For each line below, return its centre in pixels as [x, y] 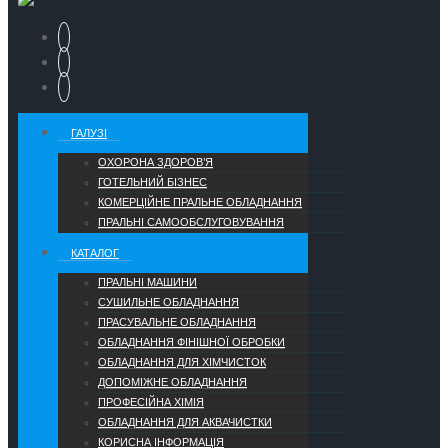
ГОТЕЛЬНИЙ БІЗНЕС [152, 182]
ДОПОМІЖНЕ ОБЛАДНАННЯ [172, 382]
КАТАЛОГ [95, 253]
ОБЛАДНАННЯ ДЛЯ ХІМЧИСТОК [182, 362]
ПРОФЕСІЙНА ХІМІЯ [151, 402]
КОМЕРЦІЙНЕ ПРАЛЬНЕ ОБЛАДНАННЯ [200, 202]
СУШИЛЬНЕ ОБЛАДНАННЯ [168, 302]
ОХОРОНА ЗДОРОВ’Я [155, 162]
